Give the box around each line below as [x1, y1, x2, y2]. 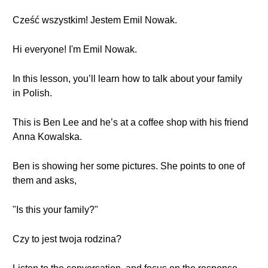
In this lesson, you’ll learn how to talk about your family [13, 74, 242, 84]
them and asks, [13, 175, 77, 185]
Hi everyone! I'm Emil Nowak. [13, 44, 137, 54]
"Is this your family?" [13, 205, 98, 215]
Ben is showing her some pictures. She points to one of [13, 161, 245, 171]
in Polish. [13, 88, 52, 98]
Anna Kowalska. [13, 132, 82, 142]
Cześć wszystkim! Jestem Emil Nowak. [13, 15, 177, 25]
